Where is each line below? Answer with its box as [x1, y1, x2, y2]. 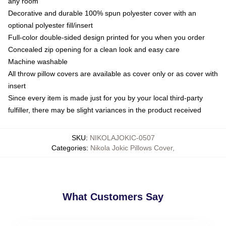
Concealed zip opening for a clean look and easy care [8, 45, 180, 53]
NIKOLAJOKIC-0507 [89, 133, 155, 142]
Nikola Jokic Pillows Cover [90, 143, 173, 152]
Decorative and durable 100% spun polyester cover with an [8, 9, 196, 17]
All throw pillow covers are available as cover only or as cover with [8, 69, 218, 78]
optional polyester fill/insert [8, 21, 93, 29]
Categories [51, 143, 86, 152]
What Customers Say [63, 191, 163, 202]
